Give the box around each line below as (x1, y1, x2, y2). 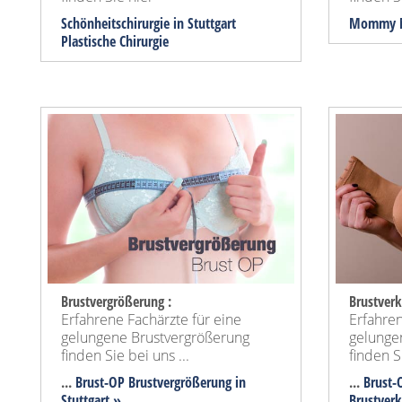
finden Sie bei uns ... (61, 345, 189, 365)
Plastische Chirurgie (61, 31, 169, 51)
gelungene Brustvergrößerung (61, 327, 249, 347)
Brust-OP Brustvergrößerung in (75, 371, 246, 392)
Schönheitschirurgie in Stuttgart (61, 13, 236, 33)
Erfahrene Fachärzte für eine (61, 309, 241, 329)
